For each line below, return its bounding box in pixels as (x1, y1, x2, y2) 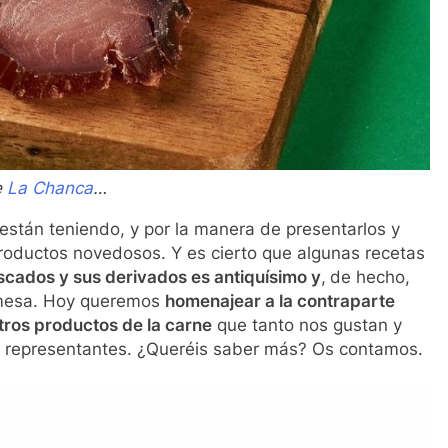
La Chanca (7, 178, 93, 199)
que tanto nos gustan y (211, 315, 402, 336)
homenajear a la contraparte (164, 291, 395, 312)
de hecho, (329, 267, 410, 288)
